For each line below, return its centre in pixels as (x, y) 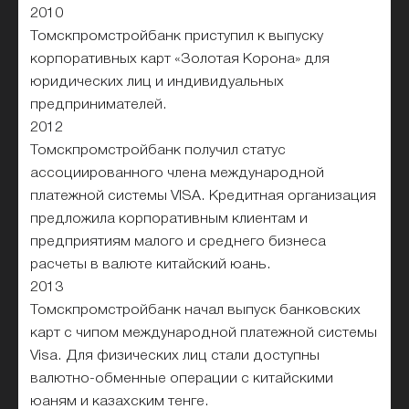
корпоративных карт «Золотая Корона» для (180, 59)
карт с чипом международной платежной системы (204, 333)
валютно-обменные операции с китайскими (182, 378)
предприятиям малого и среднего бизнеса (178, 241)
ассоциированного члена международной (178, 173)
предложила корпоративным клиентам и (169, 219)
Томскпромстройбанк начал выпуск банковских (196, 310)
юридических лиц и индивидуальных (157, 82)
